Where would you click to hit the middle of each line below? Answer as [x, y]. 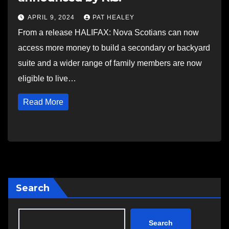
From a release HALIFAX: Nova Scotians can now [108, 32]
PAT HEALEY [113, 17]
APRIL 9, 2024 [52, 17]
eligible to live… [47, 78]
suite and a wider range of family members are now [110, 63]
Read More [43, 102]
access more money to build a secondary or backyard [114, 48]
